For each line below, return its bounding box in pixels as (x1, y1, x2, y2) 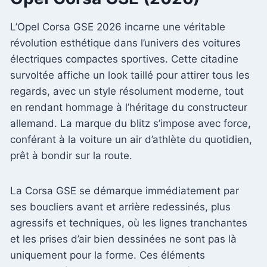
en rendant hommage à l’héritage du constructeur (10, 101, 247, 113)
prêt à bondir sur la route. (10, 149, 132, 162)
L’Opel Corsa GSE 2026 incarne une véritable (10, 20, 225, 33)
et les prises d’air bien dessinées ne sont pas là (10, 232, 237, 245)
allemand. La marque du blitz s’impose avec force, (10, 117, 251, 129)
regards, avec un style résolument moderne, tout (10, 85, 244, 97)
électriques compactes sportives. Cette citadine (10, 52, 238, 65)
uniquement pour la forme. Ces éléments (10, 249, 205, 261)
